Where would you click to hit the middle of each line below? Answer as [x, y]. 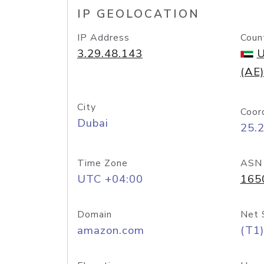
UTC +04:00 [110, 179]
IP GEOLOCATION [138, 14]
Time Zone [103, 163]
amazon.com [111, 230]
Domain [95, 214]
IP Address [103, 38]
